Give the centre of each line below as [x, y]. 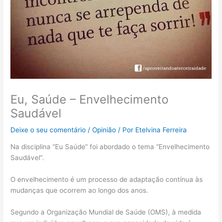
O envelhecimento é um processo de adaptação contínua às [107, 180]
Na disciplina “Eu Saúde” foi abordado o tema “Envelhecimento [110, 147]
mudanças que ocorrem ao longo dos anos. [80, 191]
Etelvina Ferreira [161, 130]
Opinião [104, 130]
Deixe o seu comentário [48, 130]
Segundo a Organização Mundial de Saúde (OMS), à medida [106, 212]
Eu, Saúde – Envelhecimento [90, 99]
